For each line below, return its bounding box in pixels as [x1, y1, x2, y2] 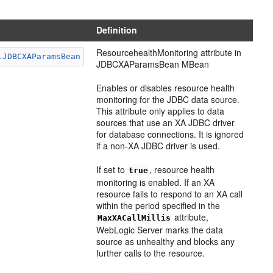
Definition [96, 23, 138, 36]
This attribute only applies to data [96, 104, 225, 117]
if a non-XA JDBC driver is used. [96, 139, 221, 152]
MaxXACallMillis [97, 213, 171, 222]
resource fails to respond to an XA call [96, 187, 243, 200]
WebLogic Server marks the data [96, 223, 224, 236]
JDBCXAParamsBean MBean [96, 57, 210, 70]
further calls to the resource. [96, 246, 205, 259]
